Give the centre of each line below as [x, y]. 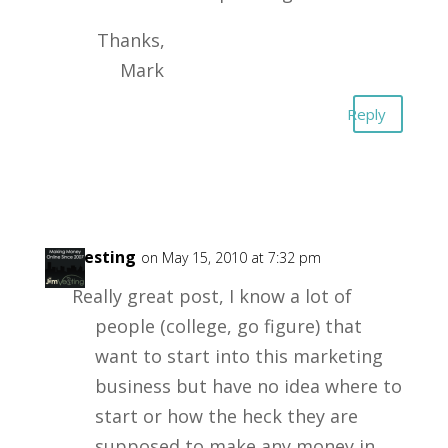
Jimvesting [92, 257]
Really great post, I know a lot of [211, 296]
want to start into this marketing [238, 356]
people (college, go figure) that [228, 326]
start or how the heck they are [226, 416]
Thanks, [130, 40]
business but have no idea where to [248, 386]
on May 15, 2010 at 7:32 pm [230, 257]
